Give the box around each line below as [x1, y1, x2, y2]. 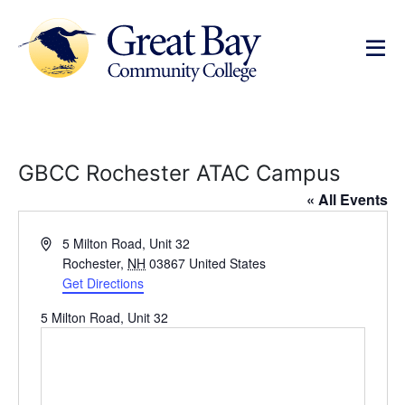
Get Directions [62, 274, 145, 292]
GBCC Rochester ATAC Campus [17, 160, 341, 186]
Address [39, 233, 87, 251]
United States [189, 254, 267, 272]
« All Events [306, 189, 388, 210]
